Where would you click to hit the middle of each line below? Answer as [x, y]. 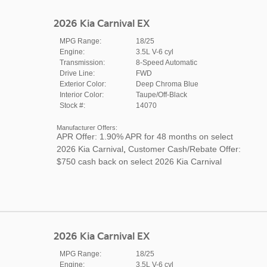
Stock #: [72, 105]
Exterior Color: [83, 84]
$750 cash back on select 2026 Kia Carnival [139, 161]
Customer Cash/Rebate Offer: [184, 149]
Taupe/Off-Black [161, 94]
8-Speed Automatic [166, 62]
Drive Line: [77, 73]
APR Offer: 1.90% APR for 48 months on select [145, 136]
